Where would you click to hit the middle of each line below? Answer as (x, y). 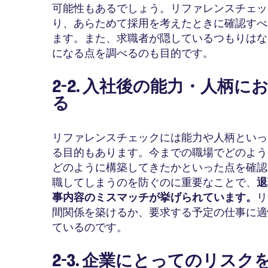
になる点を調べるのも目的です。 (133, 53)
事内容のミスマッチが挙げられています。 (154, 197)
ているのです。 (90, 227)
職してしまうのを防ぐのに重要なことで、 (154, 182)
